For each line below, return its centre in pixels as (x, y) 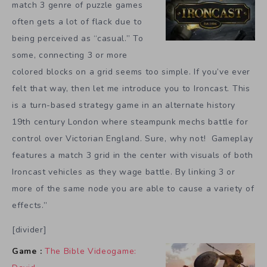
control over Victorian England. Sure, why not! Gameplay (133, 139)
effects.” (30, 205)
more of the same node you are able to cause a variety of (133, 189)
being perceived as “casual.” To (78, 38)
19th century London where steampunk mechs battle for (130, 122)
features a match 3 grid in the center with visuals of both (133, 155)
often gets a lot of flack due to (77, 22)
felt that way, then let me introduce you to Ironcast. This (131, 89)
